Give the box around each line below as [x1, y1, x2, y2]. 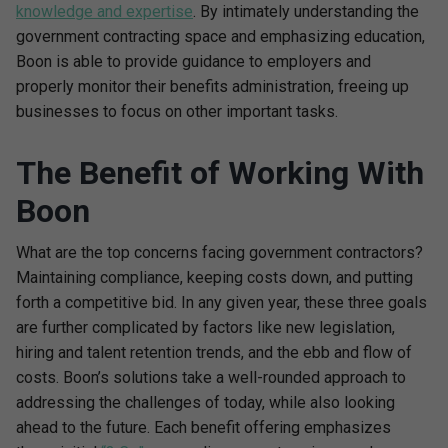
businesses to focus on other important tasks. [16, 102, 338, 121]
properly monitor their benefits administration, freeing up [16, 77, 409, 96]
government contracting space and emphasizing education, [16, 27, 425, 46]
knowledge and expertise [16, 2, 193, 21]
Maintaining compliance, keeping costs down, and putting [16, 268, 413, 287]
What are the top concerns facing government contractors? [16, 243, 423, 262]
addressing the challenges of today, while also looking [16, 393, 395, 412]
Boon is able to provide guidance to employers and [16, 52, 371, 71]
